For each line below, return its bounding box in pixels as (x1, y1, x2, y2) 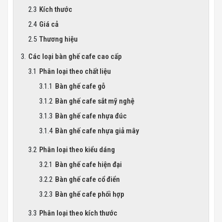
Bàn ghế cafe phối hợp (55, 190, 124, 199)
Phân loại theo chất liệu (39, 67, 111, 76)
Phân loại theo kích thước (39, 209, 117, 218)
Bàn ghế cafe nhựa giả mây (55, 126, 139, 135)
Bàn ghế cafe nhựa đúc (55, 111, 127, 120)
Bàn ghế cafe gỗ (55, 82, 105, 91)
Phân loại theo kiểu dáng (39, 145, 115, 154)
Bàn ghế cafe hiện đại (55, 160, 122, 169)
